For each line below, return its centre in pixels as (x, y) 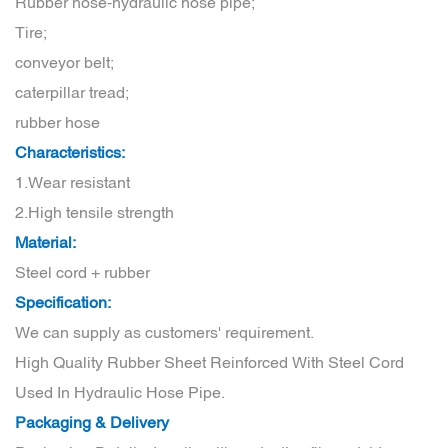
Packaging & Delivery (92, 422)
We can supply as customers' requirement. (166, 332)
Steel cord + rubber (82, 272)
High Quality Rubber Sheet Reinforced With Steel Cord (209, 362)
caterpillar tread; (72, 92)
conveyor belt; (64, 62)
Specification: (63, 302)
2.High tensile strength (94, 212)
